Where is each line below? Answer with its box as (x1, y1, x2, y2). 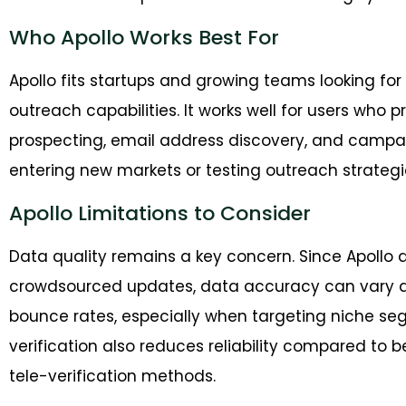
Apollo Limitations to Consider (9, 198, 311, 227)
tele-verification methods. (9, 364, 216, 387)
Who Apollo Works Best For (9, 23, 279, 52)
